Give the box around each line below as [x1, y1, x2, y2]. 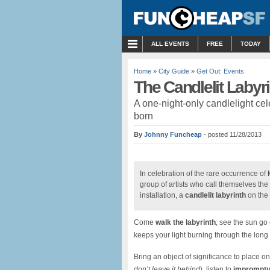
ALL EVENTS [151, 40, 189, 47]
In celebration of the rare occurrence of [140, 169, 268, 178]
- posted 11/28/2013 [204, 131, 262, 138]
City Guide [159, 67, 189, 75]
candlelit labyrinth [185, 191, 246, 199]
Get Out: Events [196, 67, 244, 75]
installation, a [140, 191, 185, 199]
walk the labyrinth [155, 218, 216, 227]
